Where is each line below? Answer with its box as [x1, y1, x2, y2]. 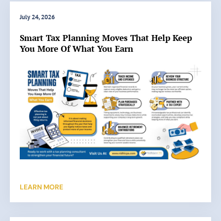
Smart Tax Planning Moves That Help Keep [20, 32, 192, 44]
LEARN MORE [20, 182, 63, 191]
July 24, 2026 [20, 13, 55, 22]
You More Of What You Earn [20, 43, 133, 55]
